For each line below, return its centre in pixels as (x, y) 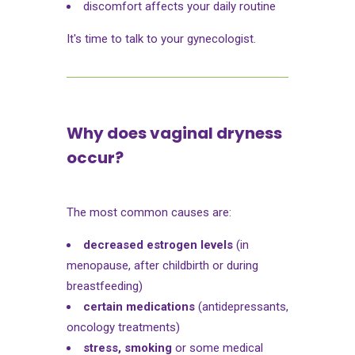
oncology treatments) (123, 327)
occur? (95, 157)
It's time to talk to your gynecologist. (161, 38)
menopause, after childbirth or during (162, 265)
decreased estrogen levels (158, 244)
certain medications (139, 306)
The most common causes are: (149, 212)
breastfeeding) (105, 286)
